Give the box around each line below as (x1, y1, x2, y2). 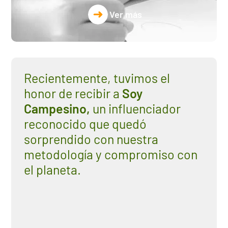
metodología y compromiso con (23, 146, 197, 162)
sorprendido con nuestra (23, 131, 158, 147)
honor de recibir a (23, 85, 122, 101)
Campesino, (23, 100, 90, 116)
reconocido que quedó (23, 116, 146, 131)
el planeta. (23, 161, 81, 177)
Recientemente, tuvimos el (23, 70, 170, 85)
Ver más (109, 9, 142, 20)
